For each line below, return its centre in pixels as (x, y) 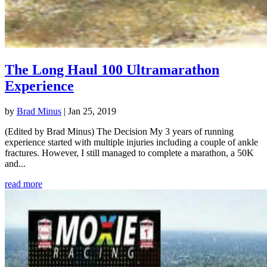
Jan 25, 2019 (92, 111)
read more (24, 184)
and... (15, 164)
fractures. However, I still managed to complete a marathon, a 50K (129, 153)
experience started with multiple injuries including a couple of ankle (131, 142)
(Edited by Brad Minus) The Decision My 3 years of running (119, 132)
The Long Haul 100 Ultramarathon (112, 70)
